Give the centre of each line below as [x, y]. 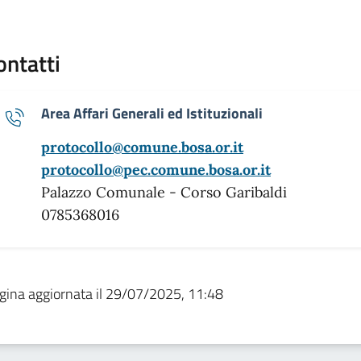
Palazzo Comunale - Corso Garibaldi [164, 193]
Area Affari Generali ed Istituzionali [152, 114]
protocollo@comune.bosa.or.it [142, 147]
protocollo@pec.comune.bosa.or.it [156, 170]
